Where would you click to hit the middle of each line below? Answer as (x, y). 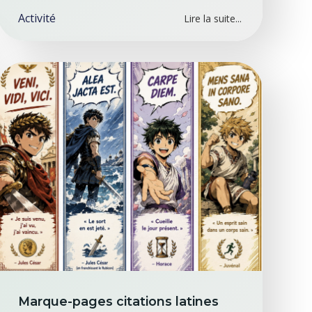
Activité (37, 18)
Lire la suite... (212, 18)
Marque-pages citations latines (119, 301)
